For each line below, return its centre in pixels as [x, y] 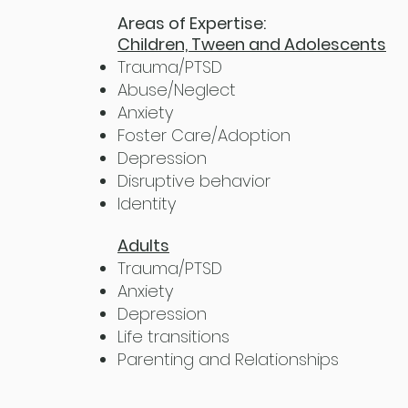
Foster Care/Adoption [206, 135]
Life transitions [176, 337]
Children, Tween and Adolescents [252, 44]
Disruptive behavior [194, 181]
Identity [147, 204]
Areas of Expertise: [194, 23]
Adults [143, 245]
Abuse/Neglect [177, 90]
